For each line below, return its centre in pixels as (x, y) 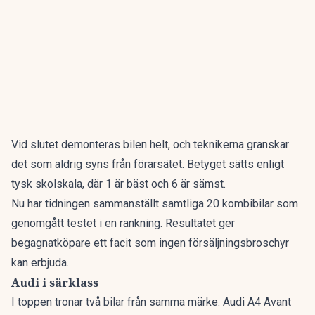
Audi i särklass (55, 283)
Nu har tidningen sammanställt (86, 204)
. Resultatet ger (198, 223)
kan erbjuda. (40, 263)
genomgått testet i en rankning (86, 223)
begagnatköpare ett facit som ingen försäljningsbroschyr (150, 243)
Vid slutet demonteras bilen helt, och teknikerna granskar (150, 144)
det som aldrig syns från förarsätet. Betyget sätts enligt (148, 164)
